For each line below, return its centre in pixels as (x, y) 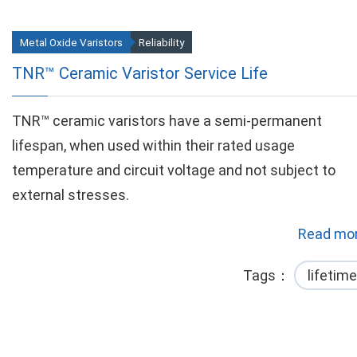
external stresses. (71, 195)
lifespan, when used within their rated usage (153, 145)
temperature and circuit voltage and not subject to (174, 170)
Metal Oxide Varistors (71, 42)
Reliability (161, 42)
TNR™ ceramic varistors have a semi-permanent (167, 121)
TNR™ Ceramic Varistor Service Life (140, 73)
